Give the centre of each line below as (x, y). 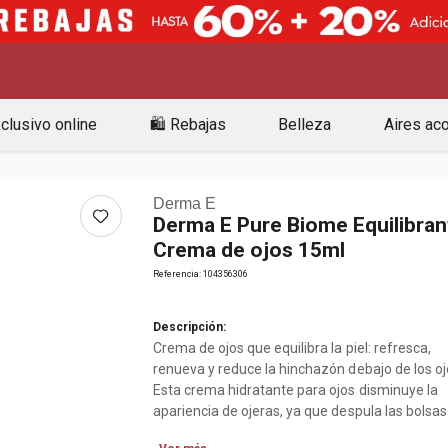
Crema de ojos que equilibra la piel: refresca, (291, 348)
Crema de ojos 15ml (248, 250)
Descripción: (189, 327)
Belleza (305, 124)
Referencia (175, 274)
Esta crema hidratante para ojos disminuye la (295, 390)
